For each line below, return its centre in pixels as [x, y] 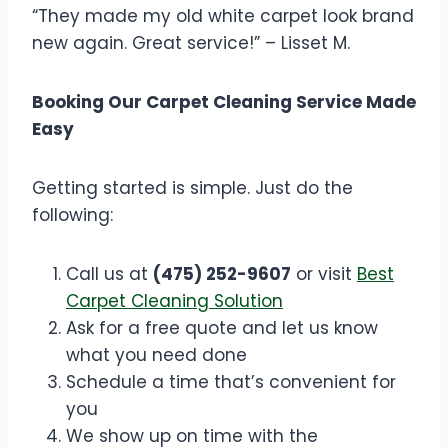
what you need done [156, 355]
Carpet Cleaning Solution [174, 301]
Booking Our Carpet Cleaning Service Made [224, 102]
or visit [324, 274]
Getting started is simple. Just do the [192, 188]
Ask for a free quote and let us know [222, 328]
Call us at [109, 274]
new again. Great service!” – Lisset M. [191, 43]
